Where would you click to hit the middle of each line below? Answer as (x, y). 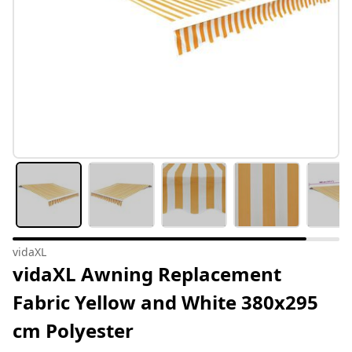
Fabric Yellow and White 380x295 (165, 302)
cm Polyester (73, 331)
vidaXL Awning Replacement (147, 274)
